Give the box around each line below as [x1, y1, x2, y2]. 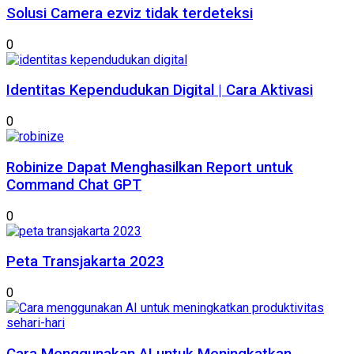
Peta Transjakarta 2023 [6, 253, 164, 271]
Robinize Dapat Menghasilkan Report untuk [6, 158, 293, 176]
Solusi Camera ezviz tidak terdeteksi [6, 4, 253, 22]
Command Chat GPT [6, 175, 141, 194]
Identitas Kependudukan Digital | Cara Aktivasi [6, 81, 313, 100]
